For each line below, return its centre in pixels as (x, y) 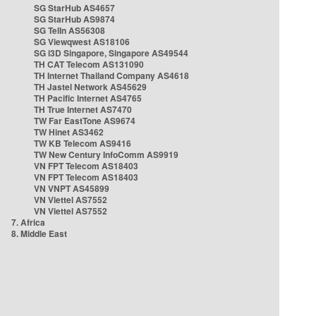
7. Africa (28, 222)
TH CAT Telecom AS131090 (89, 64)
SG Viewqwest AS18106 (82, 42)
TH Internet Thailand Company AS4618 (111, 75)
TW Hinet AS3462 (69, 132)
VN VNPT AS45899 (72, 188)
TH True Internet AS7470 (83, 109)
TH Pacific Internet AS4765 (88, 98)
